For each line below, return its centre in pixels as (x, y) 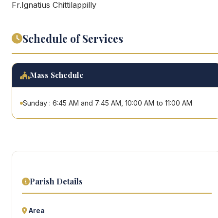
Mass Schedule (57, 75)
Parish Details (56, 181)
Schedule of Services (73, 38)
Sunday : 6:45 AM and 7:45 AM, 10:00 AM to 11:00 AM (108, 103)
